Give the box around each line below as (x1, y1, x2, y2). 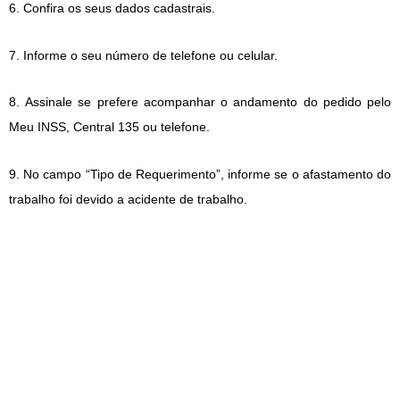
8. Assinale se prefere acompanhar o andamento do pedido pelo (9, 95, 391, 110)
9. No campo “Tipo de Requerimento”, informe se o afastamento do (9, 166, 391, 181)
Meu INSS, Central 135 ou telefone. (9, 120, 210, 135)
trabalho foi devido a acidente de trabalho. (9, 191, 247, 206)
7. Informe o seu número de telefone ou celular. (9, 47, 278, 62)
